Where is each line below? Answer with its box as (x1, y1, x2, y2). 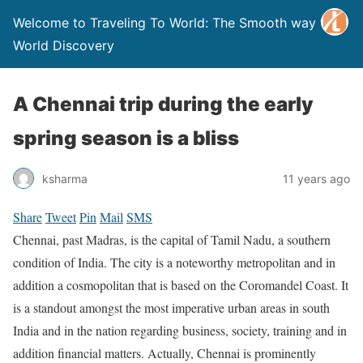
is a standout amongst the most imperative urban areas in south (13, 299, 330, 316)
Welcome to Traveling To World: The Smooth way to (13, 15, 333, 31)
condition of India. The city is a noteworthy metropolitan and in (13, 254, 335, 271)
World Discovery (13, 37, 114, 53)
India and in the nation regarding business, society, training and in (13, 322, 347, 339)
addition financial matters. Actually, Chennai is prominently (13, 344, 316, 361)
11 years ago (283, 171, 350, 186)
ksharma (42, 171, 88, 186)
